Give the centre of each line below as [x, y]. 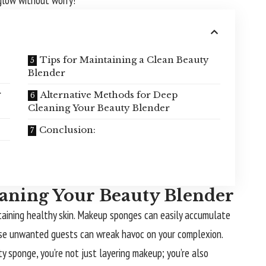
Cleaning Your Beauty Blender [99, 108]
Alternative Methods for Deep [109, 95]
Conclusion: [67, 130]
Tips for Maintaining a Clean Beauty [124, 60]
